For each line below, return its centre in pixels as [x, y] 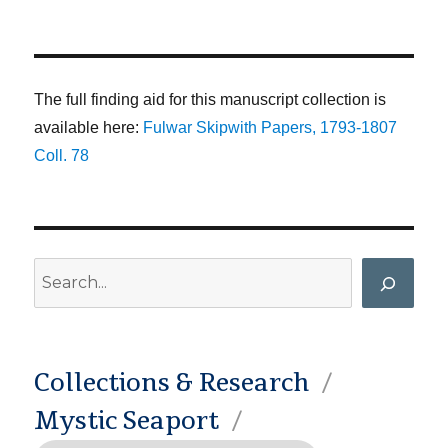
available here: [89, 128]
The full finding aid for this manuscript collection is [210, 100]
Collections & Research [172, 383]
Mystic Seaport [127, 421]
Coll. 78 [62, 156]
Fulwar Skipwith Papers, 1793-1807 [270, 128]
